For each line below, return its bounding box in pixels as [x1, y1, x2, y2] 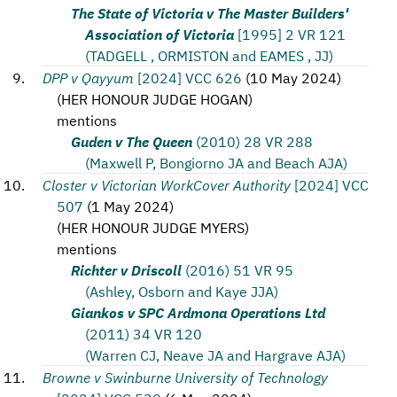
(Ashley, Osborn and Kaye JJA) [85, 281, 278, 300]
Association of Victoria [85, 24, 234, 43]
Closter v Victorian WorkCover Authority [43, 175, 291, 194]
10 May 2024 [250, 67, 337, 87]
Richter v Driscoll [71, 260, 182, 279]
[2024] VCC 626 [137, 67, 242, 87]
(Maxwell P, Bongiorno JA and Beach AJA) [85, 152, 347, 172]
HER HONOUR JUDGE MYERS [61, 217, 245, 237]
